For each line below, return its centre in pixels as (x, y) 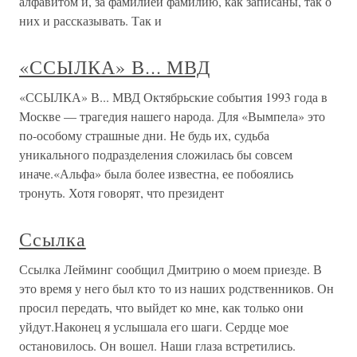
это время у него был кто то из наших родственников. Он (177, 288)
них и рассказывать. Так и (90, 20)
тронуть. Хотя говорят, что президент (122, 192)
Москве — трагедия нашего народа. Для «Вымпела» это (172, 116)
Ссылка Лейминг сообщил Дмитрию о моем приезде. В (171, 269)
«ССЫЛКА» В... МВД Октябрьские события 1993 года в (173, 97)
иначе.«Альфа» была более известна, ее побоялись (156, 173)
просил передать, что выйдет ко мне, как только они (161, 307)
